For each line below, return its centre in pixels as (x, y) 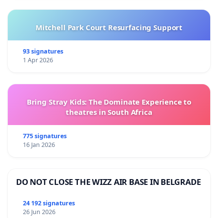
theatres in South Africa (109, 112)
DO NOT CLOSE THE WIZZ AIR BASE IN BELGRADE (109, 182)
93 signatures (43, 52)
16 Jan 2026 (39, 145)
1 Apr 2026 (38, 60)
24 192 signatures (49, 203)
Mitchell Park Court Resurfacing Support (109, 27)
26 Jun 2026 (39, 212)
